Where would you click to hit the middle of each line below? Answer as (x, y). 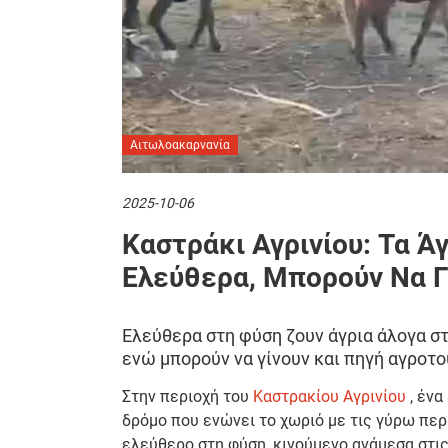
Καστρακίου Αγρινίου (329, 397)
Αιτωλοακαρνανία (180, 145)
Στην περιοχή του (187, 397)
